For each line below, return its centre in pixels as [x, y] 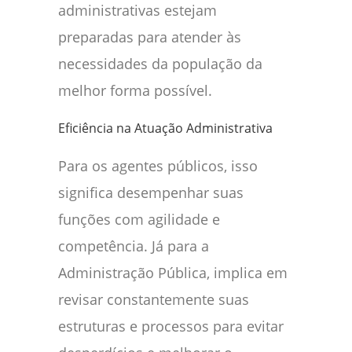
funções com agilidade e [139, 220]
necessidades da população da [160, 64]
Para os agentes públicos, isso [158, 166]
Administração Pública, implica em [173, 273]
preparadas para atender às [150, 37]
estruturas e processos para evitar [171, 326]
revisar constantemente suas [154, 300]
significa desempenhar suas [151, 193]
